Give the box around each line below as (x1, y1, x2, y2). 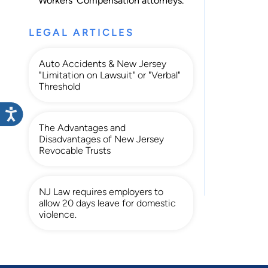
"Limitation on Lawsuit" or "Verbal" (39, 69, 181, 81)
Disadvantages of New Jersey (39, 133, 164, 145)
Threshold (39, 80, 80, 92)
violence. (39, 208, 77, 220)
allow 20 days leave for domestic (39, 197, 176, 209)
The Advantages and (39, 121, 126, 133)
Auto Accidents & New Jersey (39, 57, 166, 69)
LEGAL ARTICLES (29, 26, 135, 38)
